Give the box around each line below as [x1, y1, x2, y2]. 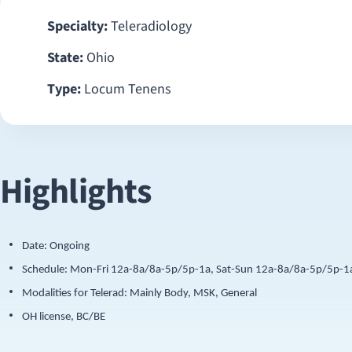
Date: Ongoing [22, 240, 90, 252]
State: [47, 48, 83, 68]
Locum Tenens [81, 79, 171, 99]
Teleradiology [108, 16, 192, 36]
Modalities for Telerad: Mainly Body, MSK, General [22, 288, 257, 299]
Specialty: [47, 16, 108, 36]
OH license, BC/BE [22, 311, 105, 323]
